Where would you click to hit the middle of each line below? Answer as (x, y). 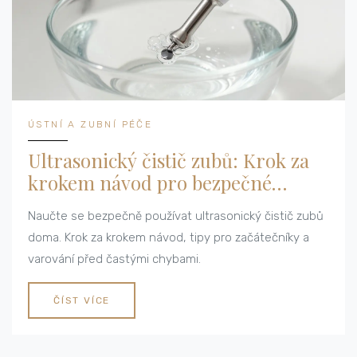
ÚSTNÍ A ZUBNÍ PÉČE (90, 125)
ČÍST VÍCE (82, 301)
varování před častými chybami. (114, 259)
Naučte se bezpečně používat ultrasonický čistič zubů (176, 216)
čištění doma (84, 205)
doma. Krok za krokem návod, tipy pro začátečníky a (169, 238)
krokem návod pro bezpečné (150, 183)
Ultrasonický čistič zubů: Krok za (169, 161)
